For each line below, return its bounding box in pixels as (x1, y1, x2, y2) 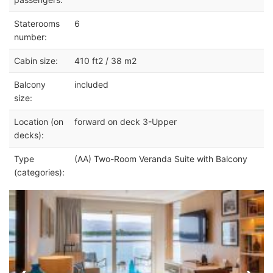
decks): (14, 130, 44, 141)
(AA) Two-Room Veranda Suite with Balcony (74, 154, 247, 165)
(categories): (14, 167, 65, 178)
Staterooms (14, 18, 60, 29)
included (74, 79, 108, 90)
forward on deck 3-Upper (74, 116, 177, 127)
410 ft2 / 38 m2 (74, 55, 136, 66)
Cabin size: (14, 55, 58, 66)
